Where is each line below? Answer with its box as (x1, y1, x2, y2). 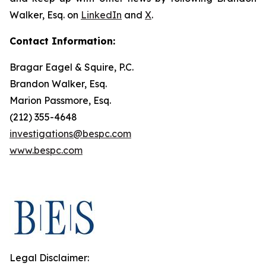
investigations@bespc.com (9, 128, 131, 140)
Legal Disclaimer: (9, 252, 89, 264)
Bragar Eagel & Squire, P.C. (9, 61, 134, 73)
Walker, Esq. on (9, 9, 81, 21)
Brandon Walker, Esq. (9, 78, 107, 90)
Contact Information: (9, 35, 115, 47)
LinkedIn (81, 9, 122, 21)
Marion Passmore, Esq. (9, 94, 111, 106)
